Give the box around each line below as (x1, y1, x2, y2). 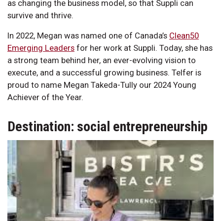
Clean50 (169, 30, 199, 40)
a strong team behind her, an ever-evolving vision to (7, 55, 196, 65)
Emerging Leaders (7, 42, 74, 53)
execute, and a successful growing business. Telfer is (7, 67, 201, 77)
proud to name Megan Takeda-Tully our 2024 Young (7, 79, 196, 90)
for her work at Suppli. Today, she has (74, 42, 213, 53)
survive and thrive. (7, 10, 74, 20)
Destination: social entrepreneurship (7, 118, 211, 135)
